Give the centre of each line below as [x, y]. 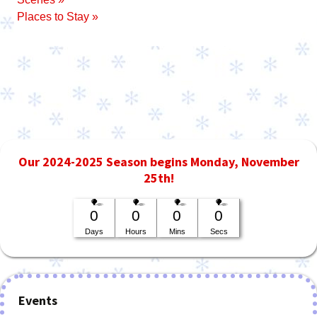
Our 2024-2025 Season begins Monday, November [158, 162]
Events [38, 300]
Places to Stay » [58, 17]
